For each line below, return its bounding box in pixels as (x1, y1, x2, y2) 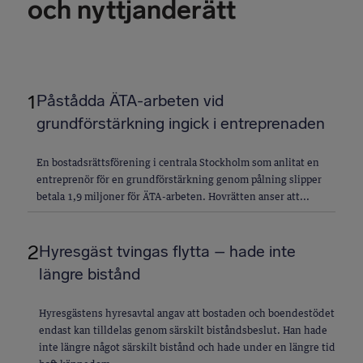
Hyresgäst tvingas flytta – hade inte (39, 241, 296, 261)
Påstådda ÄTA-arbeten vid (36, 90, 224, 110)
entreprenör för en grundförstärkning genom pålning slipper (36, 173, 322, 186)
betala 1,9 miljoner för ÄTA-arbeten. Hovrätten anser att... (36, 190, 310, 203)
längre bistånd (39, 263, 140, 284)
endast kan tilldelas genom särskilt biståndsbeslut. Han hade (39, 323, 327, 336)
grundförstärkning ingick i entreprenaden (36, 113, 325, 133)
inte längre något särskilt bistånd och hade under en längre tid (39, 340, 335, 353)
